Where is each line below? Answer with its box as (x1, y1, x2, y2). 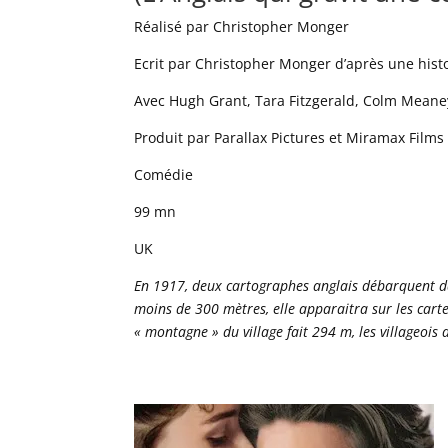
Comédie (134, 164, 194, 184)
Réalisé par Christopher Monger (134, 16, 350, 36)
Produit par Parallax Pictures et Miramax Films (134, 127, 445, 147)
